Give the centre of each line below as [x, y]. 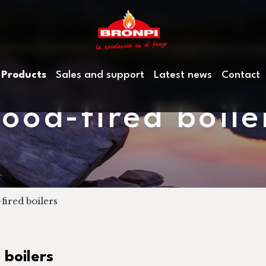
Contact [241, 75]
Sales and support [100, 75]
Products [24, 75]
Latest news [183, 75]
